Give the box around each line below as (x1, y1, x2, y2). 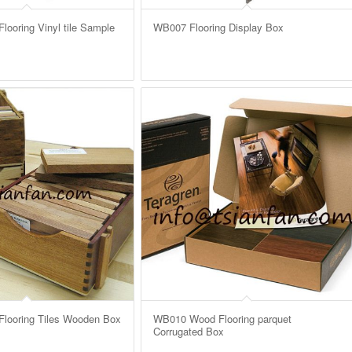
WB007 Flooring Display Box (152, 19, 284, 35)
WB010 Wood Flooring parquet (152, 310, 291, 326)
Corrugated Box (152, 323, 224, 339)
